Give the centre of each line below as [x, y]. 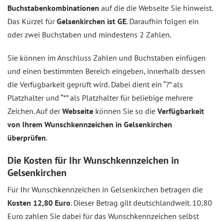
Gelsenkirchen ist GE [92, 21]
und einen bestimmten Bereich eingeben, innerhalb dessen [106, 71]
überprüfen [27, 138]
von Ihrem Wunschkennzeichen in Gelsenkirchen [90, 124]
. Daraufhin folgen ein [163, 21]
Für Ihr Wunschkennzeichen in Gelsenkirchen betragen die [105, 189]
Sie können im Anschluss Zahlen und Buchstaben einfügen [107, 58]
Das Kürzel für [32, 21]
